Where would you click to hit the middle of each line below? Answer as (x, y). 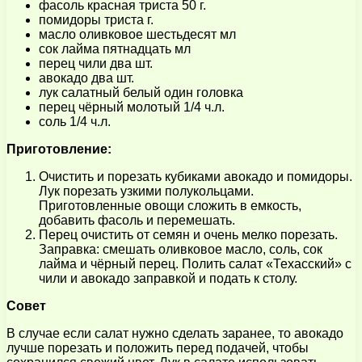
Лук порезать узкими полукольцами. (146, 191)
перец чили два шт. (96, 63)
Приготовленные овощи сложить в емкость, (170, 205)
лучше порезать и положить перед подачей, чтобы (158, 347)
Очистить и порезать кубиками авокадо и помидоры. (196, 176)
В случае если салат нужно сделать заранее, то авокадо (175, 333)
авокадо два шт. (86, 78)
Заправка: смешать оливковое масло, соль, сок (181, 249)
